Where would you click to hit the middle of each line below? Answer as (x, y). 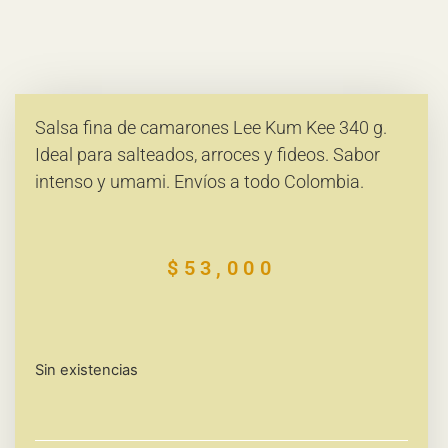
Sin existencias (86, 370)
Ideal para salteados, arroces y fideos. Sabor (207, 154)
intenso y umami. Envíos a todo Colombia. (199, 181)
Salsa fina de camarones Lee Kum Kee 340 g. (211, 127)
